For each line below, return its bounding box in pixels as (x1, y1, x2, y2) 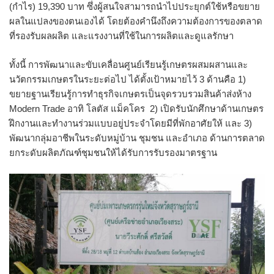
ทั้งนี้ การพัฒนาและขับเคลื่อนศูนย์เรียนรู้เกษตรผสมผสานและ (9, 59, 248, 70)
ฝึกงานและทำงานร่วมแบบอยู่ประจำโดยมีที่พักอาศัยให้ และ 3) (9, 117, 252, 128)
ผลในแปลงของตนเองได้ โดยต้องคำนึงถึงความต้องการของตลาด (9, 16, 262, 27)
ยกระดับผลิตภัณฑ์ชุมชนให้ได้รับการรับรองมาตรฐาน (9, 147, 217, 158)
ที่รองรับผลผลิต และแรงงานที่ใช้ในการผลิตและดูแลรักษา (9, 31, 234, 42)
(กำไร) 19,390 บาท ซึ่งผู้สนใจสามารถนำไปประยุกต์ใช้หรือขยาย (9, 1, 260, 12)
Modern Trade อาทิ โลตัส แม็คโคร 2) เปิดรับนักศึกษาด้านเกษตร (9, 103, 264, 114)
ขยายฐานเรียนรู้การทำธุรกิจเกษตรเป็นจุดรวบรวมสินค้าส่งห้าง (9, 88, 251, 99)
